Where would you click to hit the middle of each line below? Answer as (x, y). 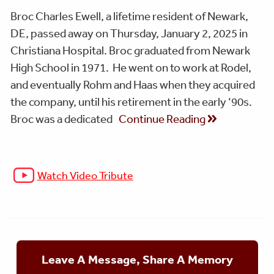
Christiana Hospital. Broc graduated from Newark (130, 50)
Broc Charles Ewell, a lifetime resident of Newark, (129, 16)
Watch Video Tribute (85, 175)
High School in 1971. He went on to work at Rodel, (131, 68)
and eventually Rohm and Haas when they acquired (133, 85)
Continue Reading (163, 119)
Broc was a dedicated (61, 119)
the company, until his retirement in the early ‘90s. (132, 102)
